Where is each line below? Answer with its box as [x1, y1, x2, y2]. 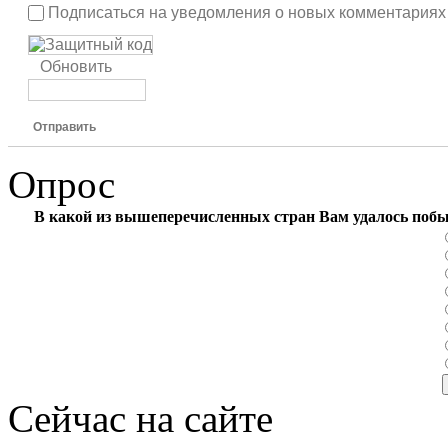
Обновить [40, 57, 112, 75]
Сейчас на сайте [8, 396, 273, 440]
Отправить [33, 119, 96, 134]
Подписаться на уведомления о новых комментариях [48, 3, 446, 21]
